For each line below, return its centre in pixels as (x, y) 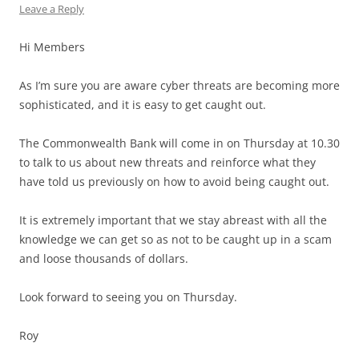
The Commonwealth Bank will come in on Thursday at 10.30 (179, 143)
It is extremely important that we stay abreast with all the (173, 220)
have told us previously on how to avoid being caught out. (174, 181)
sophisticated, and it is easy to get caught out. (143, 104)
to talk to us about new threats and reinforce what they (167, 162)
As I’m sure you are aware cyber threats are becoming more (179, 85)
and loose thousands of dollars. (104, 258)
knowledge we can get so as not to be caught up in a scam (175, 239)
